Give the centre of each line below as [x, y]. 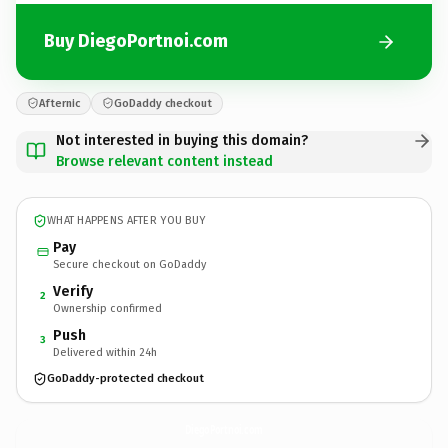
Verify [73, 291]
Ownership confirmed [107, 308]
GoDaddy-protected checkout [125, 378]
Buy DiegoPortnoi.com [136, 41]
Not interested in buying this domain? [182, 140]
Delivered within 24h [105, 352]
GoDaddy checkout [163, 103]
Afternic [59, 103]
